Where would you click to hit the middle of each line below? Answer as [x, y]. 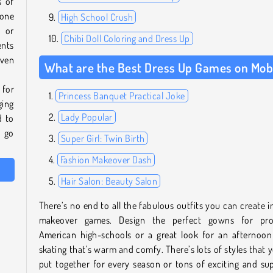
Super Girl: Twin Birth [103, 138]
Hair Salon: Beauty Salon [109, 181]
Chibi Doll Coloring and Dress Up [127, 38]
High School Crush [97, 17]
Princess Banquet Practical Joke [122, 95]
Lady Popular [87, 117]
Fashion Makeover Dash [106, 159]
